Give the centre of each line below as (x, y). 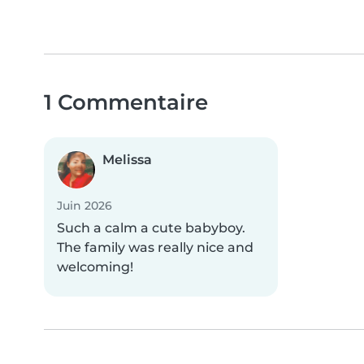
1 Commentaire (126, 102)
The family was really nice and (155, 248)
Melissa (127, 160)
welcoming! (95, 267)
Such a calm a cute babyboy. (151, 228)
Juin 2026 (84, 206)
